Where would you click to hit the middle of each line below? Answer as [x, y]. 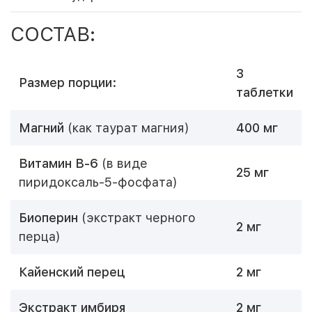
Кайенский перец [72, 272]
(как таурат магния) [128, 128]
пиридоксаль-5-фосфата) [98, 182]
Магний [43, 128]
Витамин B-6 [58, 163]
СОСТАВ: [53, 34]
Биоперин [50, 218]
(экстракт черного [139, 218]
